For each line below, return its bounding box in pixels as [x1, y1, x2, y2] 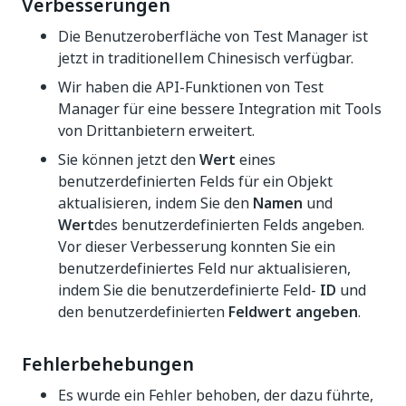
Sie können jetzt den [58, 149, 199, 170]
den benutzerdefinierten [58, 301, 228, 323]
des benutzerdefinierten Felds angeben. [94, 214, 364, 236]
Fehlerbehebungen [22, 351, 194, 378]
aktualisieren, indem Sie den [58, 192, 253, 214]
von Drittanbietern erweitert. [58, 120, 255, 141]
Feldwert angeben [228, 301, 358, 323]
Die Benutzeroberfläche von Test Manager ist [58, 25, 368, 47]
